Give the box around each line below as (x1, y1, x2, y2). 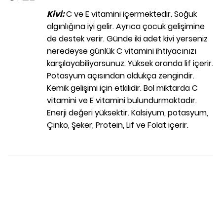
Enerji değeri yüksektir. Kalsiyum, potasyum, (47, 107, 208, 119)
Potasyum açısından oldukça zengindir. (47, 70, 194, 82)
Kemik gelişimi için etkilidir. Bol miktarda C (47, 82, 198, 94)
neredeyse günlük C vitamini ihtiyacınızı (47, 45, 196, 57)
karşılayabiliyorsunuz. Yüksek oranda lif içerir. (47, 58, 213, 70)
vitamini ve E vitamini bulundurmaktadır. (47, 95, 197, 107)
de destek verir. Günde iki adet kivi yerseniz (47, 33, 208, 45)
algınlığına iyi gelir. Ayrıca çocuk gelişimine (47, 21, 205, 33)
